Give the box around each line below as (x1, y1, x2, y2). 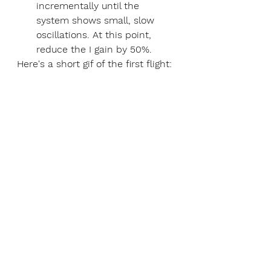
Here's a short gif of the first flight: (17, 57, 172, 70)
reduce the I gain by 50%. (36, 43, 155, 55)
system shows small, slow (36, 14, 157, 26)
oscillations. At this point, (36, 28, 154, 41)
